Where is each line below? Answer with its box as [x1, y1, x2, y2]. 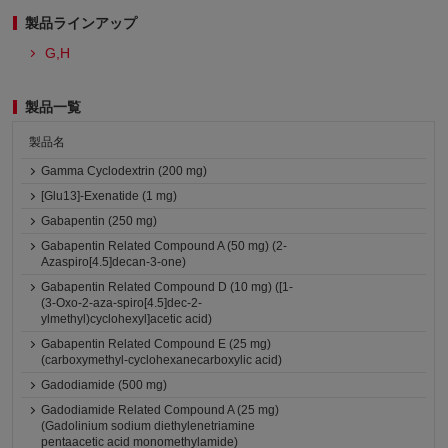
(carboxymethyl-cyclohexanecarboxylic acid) [41, 353, 283, 367]
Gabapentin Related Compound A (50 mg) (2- [41, 239, 288, 253]
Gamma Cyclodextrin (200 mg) [41, 164, 208, 178]
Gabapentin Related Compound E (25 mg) [41, 337, 272, 351]
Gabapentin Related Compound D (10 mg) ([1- [41, 280, 294, 294]
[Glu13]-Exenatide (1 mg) [41, 189, 178, 203]
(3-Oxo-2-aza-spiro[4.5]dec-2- [41, 296, 203, 310]
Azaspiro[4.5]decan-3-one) [41, 255, 187, 269]
